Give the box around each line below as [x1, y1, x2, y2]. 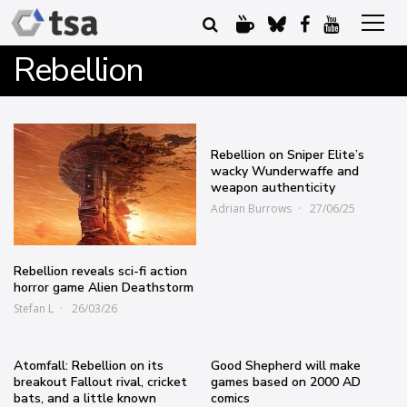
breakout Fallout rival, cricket [14, 372, 187, 391]
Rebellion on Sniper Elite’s [211, 146, 365, 164]
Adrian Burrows [211, 201, 293, 216]
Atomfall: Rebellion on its [14, 356, 164, 374]
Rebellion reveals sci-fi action [14, 262, 187, 280]
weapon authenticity [211, 179, 336, 196]
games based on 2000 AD [211, 372, 362, 391]
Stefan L [14, 300, 54, 316]
